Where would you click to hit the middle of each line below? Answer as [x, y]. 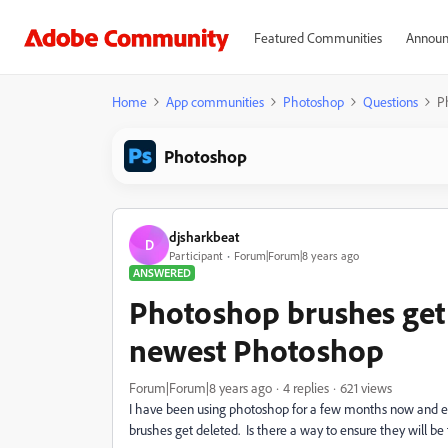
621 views [366, 387]
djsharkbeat [204, 236]
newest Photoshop [256, 350]
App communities [215, 101]
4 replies [306, 387]
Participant [196, 255]
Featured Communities [317, 37]
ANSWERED [162, 272]
